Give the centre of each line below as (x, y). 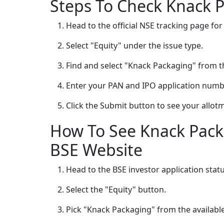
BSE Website (96, 150)
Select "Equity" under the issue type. (134, 46)
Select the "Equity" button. (116, 190)
